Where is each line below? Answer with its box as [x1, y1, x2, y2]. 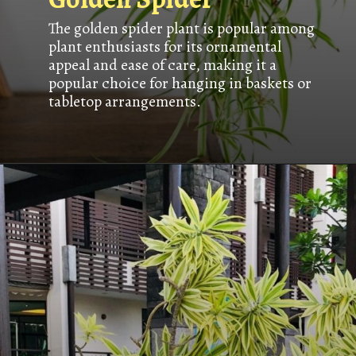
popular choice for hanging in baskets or [48, 72, 311, 95]
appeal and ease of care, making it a [48, 54, 277, 76]
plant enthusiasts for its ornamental [48, 36, 281, 58]
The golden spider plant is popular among [48, 17, 315, 40]
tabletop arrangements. [48, 91, 201, 113]
